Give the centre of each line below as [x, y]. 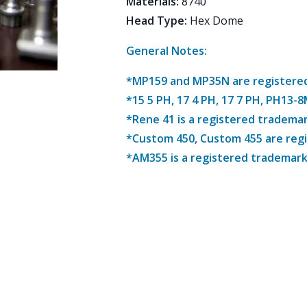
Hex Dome [218, 21]
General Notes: [167, 51]
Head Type [155, 21]
